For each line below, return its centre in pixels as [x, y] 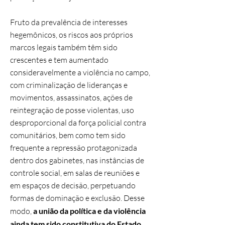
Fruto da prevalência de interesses [69, 22]
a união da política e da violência [89, 211]
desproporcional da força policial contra [78, 123]
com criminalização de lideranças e [69, 85]
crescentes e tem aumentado [59, 60]
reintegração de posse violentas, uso [72, 110]
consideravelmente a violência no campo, [80, 72]
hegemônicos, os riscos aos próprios [72, 35]
